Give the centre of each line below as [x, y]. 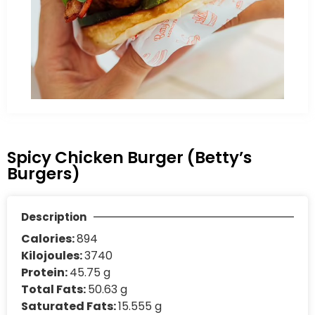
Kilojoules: [53, 256]
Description [54, 217]
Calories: [49, 239]
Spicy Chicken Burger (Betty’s [129, 157]
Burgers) [44, 174]
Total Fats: [54, 289]
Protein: [45, 272]
